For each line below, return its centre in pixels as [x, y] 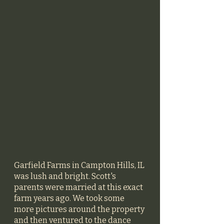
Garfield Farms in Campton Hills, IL [80, 165]
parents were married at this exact [79, 187]
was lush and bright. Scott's [66, 176]
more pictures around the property [80, 209]
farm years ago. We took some [70, 198]
